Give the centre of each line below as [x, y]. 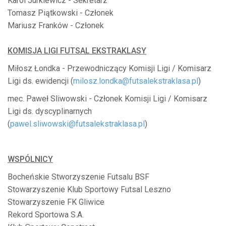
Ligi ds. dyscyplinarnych [50, 111]
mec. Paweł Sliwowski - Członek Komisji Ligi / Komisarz [107, 99]
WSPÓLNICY [30, 159]
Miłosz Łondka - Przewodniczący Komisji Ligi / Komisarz [109, 69]
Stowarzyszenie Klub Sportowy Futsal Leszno [89, 190]
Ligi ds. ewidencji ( [40, 81]
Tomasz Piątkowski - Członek [61, 13]
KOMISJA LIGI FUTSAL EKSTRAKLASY [77, 51]
